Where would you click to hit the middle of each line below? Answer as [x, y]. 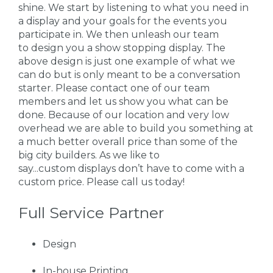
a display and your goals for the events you [123, 21]
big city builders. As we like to [89, 155]
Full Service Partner [91, 213]
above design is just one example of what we [127, 61]
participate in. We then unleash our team [119, 34]
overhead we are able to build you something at [136, 128]
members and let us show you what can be [123, 101]
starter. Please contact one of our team [114, 88]
